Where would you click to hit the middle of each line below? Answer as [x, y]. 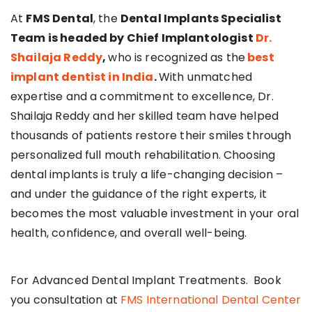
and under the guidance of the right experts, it [139, 194]
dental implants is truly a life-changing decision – [147, 174]
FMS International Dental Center [211, 299]
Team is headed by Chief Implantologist [133, 38]
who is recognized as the [177, 57]
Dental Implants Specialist [201, 18]
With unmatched [205, 77]
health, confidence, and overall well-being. [129, 233]
